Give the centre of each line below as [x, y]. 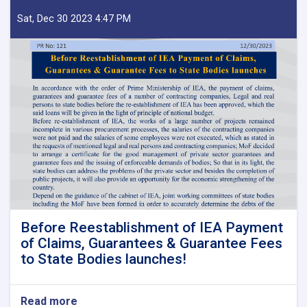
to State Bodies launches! [103, 259]
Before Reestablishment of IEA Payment [152, 227]
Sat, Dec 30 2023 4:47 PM [74, 19]
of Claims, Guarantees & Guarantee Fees [151, 243]
